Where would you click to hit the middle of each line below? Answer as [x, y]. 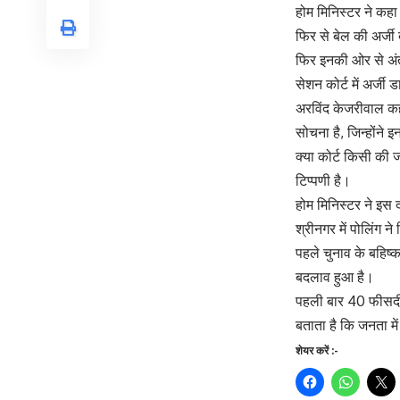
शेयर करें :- [317, 351]
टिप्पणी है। [323, 181]
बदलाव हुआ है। [335, 277]
